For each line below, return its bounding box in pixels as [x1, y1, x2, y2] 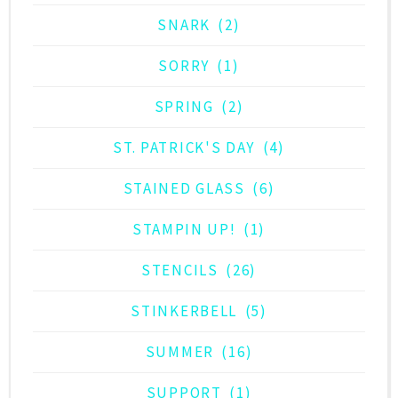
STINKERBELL [131, 301, 238, 322]
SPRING [154, 97, 214, 117]
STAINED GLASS [123, 179, 245, 199]
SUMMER [145, 342, 214, 362]
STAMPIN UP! [131, 219, 236, 240]
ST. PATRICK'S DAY [113, 138, 256, 158]
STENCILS [141, 260, 219, 281]
